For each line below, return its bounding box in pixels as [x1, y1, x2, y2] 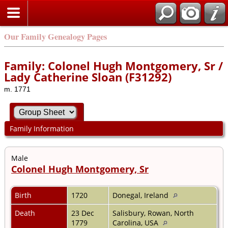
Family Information [9, 124, 74, 134]
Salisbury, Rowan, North [112, 208, 194, 218]
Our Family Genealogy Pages [4, 31, 107, 43]
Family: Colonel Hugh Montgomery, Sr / [4, 58, 223, 73]
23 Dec [71, 208, 94, 218]
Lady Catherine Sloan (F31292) [4, 69, 172, 84]
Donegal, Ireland [112, 190, 170, 200]
